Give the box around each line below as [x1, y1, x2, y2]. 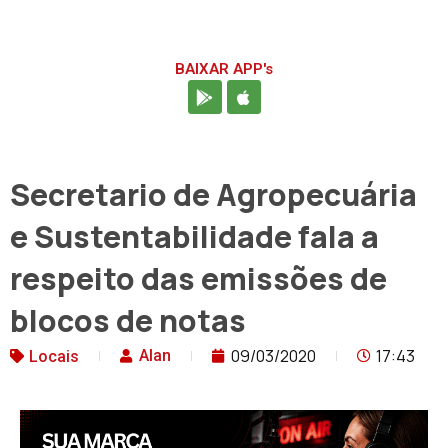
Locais [29, 347, 79, 367]
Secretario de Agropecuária [10, 174, 417, 216]
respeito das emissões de [10, 258, 387, 300]
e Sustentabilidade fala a [10, 216, 379, 258]
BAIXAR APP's [175, 60, 273, 79]
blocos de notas [10, 300, 246, 342]
